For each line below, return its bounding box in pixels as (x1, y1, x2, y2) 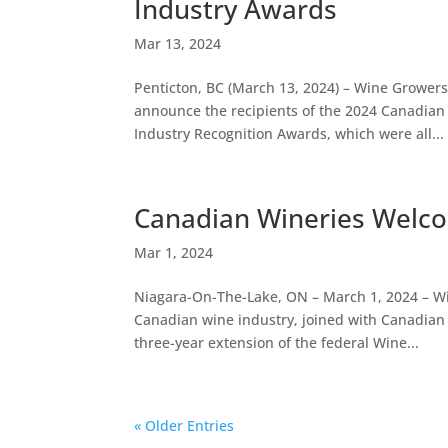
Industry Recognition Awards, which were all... (134, 124, 445, 143)
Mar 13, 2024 (134, 34, 222, 53)
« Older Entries (134, 416, 235, 435)
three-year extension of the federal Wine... (134, 333, 420, 352)
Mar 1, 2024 (134, 243, 214, 262)
